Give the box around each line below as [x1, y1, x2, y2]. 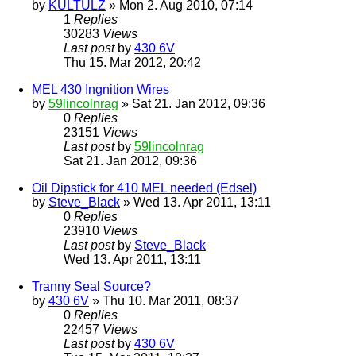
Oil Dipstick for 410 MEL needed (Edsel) [32, 181, 257, 195]
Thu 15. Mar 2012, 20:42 [64, 56, 201, 70]
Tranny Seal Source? [32, 280, 151, 294]
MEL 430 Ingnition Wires [32, 83, 169, 97]
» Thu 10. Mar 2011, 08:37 [89, 294, 239, 308]
